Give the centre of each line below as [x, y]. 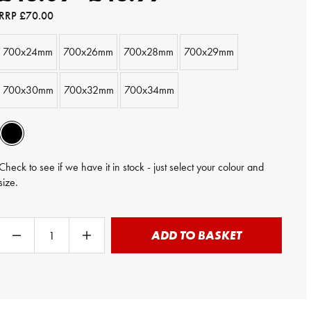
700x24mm [28, 52]
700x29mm [209, 52]
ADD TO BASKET [196, 235]
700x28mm [149, 52]
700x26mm [88, 52]
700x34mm [149, 90]
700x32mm [89, 90]
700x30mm [28, 90]
